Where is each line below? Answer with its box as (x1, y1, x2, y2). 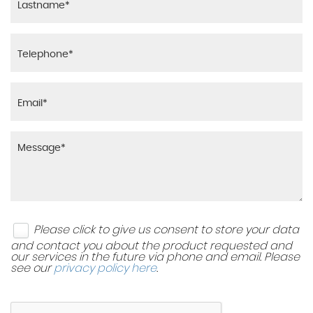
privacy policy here (54, 263, 156, 274)
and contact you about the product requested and (10, 240, 292, 252)
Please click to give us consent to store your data (34, 224, 299, 235)
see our (10, 263, 54, 274)
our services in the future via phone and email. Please (10, 252, 300, 263)
